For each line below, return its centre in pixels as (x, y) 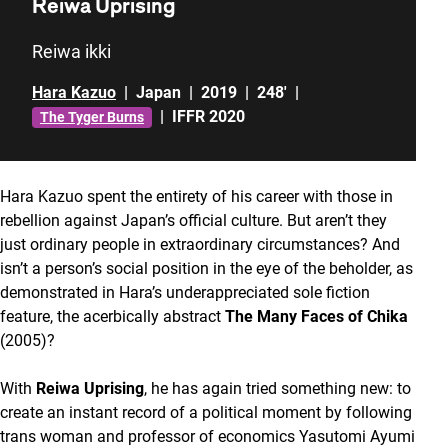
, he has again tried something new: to (277, 388)
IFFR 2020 (208, 116)
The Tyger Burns (92, 116)
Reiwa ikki (71, 51)
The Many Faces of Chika (316, 316)
